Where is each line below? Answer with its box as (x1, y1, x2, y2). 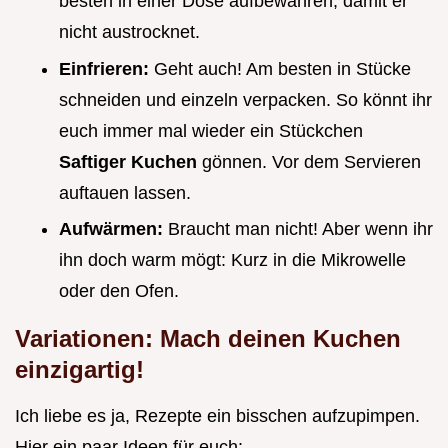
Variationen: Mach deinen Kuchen (15, 325, 401, 353)
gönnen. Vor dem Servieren (202, 151, 421, 172)
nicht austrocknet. (59, 22, 200, 42)
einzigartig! (15, 356, 144, 384)
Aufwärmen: (59, 219, 168, 240)
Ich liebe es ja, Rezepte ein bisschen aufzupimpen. (15, 406, 420, 427)
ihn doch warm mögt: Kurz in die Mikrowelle (59, 250, 406, 271)
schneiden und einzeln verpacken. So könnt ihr (59, 89, 432, 110)
